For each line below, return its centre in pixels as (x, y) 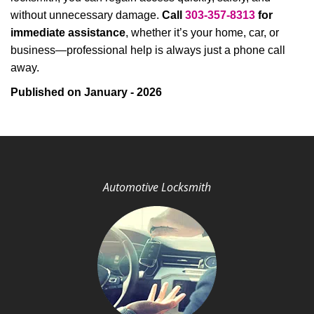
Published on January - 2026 (86, 92)
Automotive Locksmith (157, 187)
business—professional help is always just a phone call (148, 50)
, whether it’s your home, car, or (202, 33)
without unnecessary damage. (86, 15)
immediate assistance (68, 33)
